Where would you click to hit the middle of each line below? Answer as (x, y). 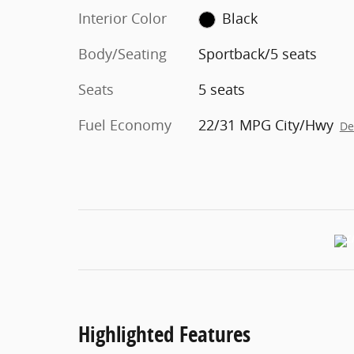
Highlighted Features (164, 334)
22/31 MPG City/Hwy (265, 125)
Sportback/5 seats (257, 54)
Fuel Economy (125, 125)
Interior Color (122, 18)
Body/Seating (122, 54)
